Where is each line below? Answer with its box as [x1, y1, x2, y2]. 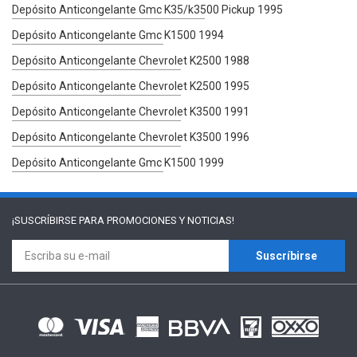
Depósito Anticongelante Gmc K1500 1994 [12, 28, 224, 41]
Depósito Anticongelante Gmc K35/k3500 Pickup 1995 [12, 2, 283, 16]
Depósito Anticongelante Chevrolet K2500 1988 [12, 53, 249, 67]
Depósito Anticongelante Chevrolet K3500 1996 [12, 130, 249, 143]
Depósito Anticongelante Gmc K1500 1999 [12, 155, 224, 169]
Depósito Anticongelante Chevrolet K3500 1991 [12, 104, 249, 118]
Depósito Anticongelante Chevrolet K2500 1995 [12, 79, 249, 92]
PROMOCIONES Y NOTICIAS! [107, 214, 234, 226]
